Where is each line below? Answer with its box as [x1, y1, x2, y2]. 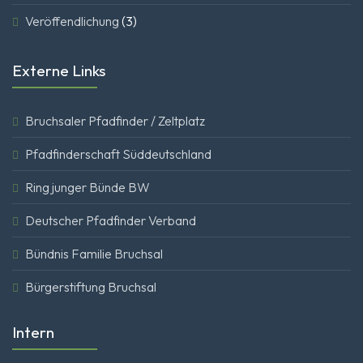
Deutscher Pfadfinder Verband [25, 212, 196, 229]
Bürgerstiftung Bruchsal [25, 279, 156, 296]
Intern [12, 322, 54, 343]
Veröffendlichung [25, 13, 119, 30]
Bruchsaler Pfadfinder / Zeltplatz [25, 113, 205, 130]
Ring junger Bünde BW [25, 179, 150, 196]
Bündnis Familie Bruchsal [25, 246, 163, 263]
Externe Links [12, 61, 105, 81]
